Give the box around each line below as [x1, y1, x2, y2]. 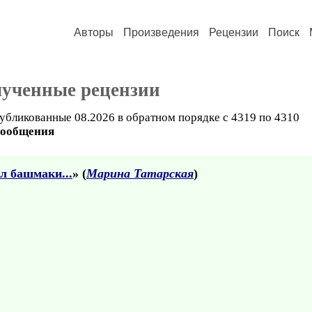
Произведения [123, 26, 199, 38]
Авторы [74, 26, 114, 38]
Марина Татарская [86, 166, 194, 180]
